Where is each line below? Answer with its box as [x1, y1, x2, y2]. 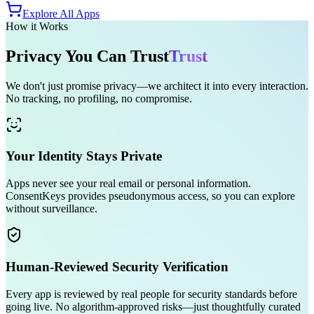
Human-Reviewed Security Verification [6, 259, 228, 274]
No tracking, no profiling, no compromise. [6, 92, 192, 104]
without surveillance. [6, 203, 97, 215]
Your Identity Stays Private [6, 149, 162, 164]
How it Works [6, 20, 68, 32]
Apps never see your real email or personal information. [6, 177, 251, 190]
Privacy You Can [6, 46, 130, 65]
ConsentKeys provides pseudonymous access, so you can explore [6, 190, 295, 203]
